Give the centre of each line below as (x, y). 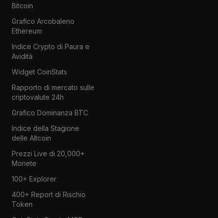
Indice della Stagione (45, 128)
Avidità (22, 56)
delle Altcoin (31, 138)
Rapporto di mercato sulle (53, 87)
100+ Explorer (34, 179)
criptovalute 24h (37, 97)
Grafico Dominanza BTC (50, 112)
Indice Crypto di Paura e (50, 46)
